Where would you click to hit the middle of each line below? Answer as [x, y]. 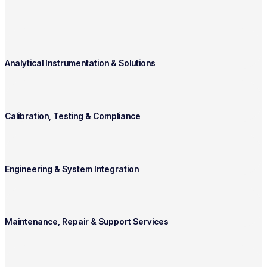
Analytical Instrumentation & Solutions [80, 63]
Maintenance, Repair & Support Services [87, 222]
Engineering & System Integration [72, 169]
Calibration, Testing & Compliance [73, 116]
